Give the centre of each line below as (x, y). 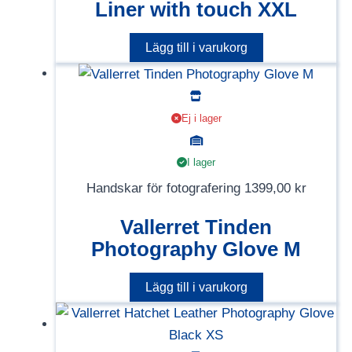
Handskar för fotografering (165, 188)
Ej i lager (201, 118)
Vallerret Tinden (196, 227)
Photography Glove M (196, 249)
